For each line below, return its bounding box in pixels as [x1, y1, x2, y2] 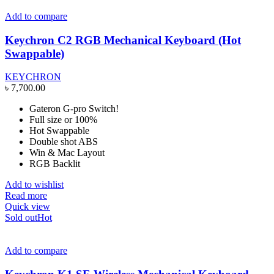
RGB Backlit [29, 158, 80, 169]
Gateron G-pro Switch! [29, 103, 119, 114]
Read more [5, 190, 47, 201]
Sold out [5, 212, 37, 223]
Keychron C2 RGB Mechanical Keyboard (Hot [5, 33, 241, 46]
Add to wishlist [5, 179, 64, 190]
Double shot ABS [29, 136, 98, 147]
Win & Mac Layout [29, 147, 105, 158]
